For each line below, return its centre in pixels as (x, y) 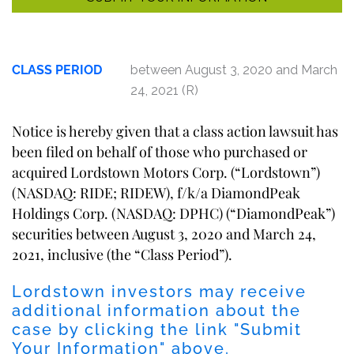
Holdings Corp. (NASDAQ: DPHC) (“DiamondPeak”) (173, 213)
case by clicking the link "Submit (157, 329)
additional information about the (156, 310)
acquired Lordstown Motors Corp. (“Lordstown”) (166, 172)
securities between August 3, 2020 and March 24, (164, 233)
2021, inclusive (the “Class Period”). (122, 254)
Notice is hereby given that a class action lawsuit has (175, 131)
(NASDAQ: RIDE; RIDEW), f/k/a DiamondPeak (156, 192)
